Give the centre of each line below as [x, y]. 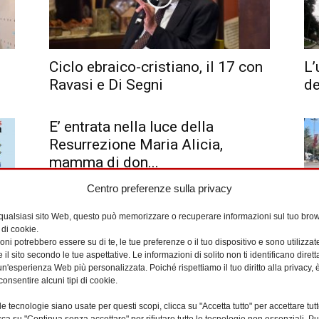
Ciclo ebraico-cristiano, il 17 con [156, 67]
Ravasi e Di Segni [106, 85]
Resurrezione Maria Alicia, [136, 145]
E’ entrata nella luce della [131, 127]
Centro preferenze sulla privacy [159, 188]
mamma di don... [104, 163]
